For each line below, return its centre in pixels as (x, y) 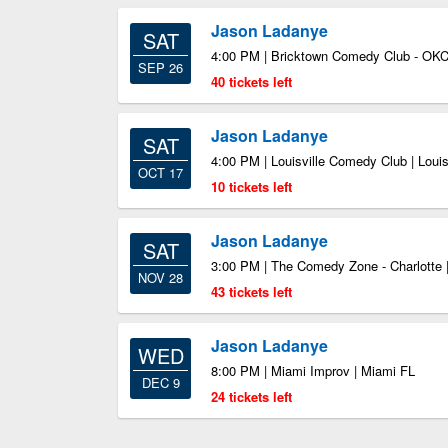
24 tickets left (251, 396)
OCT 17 (160, 172)
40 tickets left (251, 81)
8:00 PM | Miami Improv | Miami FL (313, 370)
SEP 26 (160, 67)
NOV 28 (160, 277)
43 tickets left (251, 291)
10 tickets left (251, 186)
